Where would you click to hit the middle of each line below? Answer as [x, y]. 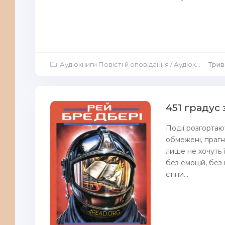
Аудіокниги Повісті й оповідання [114, 64]
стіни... [177, 174]
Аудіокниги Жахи [185, 64]
